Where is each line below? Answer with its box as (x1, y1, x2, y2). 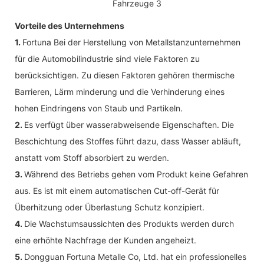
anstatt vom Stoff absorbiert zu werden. (15, 152, 169, 163)
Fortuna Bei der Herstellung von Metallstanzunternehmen (22, 37, 240, 47)
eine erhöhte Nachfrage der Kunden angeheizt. (15, 235, 196, 245)
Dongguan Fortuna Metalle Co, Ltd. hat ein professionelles (24, 251, 246, 262)
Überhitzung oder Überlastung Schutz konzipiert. (15, 202, 204, 212)
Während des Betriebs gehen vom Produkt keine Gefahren (24, 169, 248, 179)
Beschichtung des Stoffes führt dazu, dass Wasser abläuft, (15, 136, 241, 146)
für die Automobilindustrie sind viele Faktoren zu (15, 53, 200, 64)
